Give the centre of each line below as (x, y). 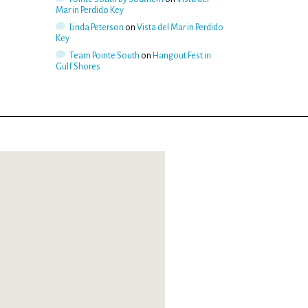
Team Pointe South (104, 55)
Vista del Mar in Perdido (180, 27)
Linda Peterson (96, 27)
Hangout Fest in (181, 55)
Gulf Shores (78, 66)
